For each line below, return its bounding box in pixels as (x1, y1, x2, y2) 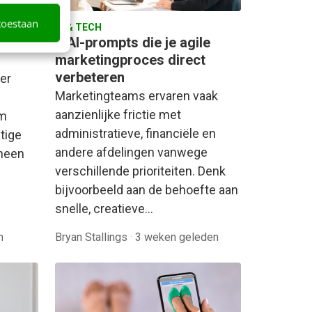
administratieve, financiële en (55, 125, 216, 141)
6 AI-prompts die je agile (55, 33, 210, 51)
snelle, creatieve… (55, 201, 153, 216)
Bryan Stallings (55, 230, 130, 244)
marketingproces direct (55, 51, 205, 68)
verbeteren (55, 68, 125, 86)
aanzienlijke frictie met (55, 107, 181, 122)
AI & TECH (55, 21, 102, 33)
